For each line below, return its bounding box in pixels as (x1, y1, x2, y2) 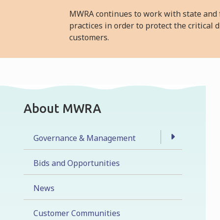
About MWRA (24, 101, 101, 115)
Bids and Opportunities (33, 157, 120, 168)
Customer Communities (33, 207, 120, 219)
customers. (69, 31, 110, 43)
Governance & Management (33, 132, 136, 143)
